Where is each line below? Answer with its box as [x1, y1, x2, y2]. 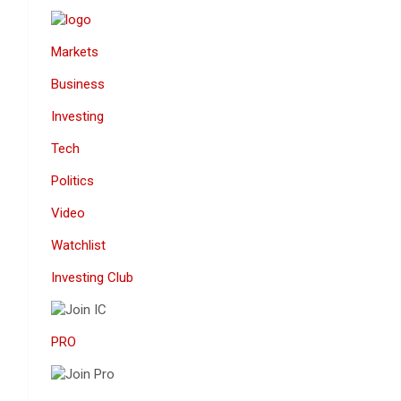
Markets [51, 44, 98, 60]
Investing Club [51, 269, 133, 286]
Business [51, 76, 105, 92]
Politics [51, 173, 94, 189]
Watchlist [51, 237, 106, 253]
